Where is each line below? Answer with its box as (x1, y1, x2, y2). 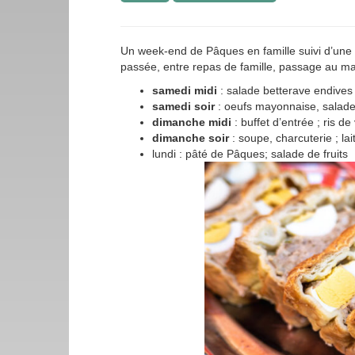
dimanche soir (152, 132, 229, 144)
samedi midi (152, 84, 217, 97)
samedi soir (152, 100, 218, 113)
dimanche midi (152, 116, 235, 128)
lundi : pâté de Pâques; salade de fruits (152, 147, 348, 160)
